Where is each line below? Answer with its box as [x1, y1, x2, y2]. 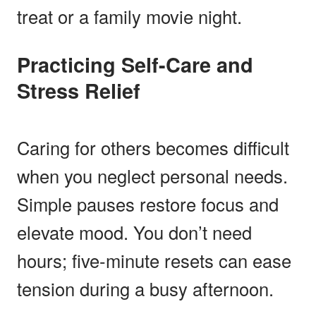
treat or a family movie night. [17, 3, 242, 29]
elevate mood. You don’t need [17, 219, 252, 245]
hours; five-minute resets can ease [17, 247, 291, 273]
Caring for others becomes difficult [17, 134, 289, 160]
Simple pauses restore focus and [17, 190, 279, 217]
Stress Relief [17, 75, 140, 105]
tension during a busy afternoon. [17, 275, 274, 301]
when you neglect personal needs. [17, 162, 288, 188]
